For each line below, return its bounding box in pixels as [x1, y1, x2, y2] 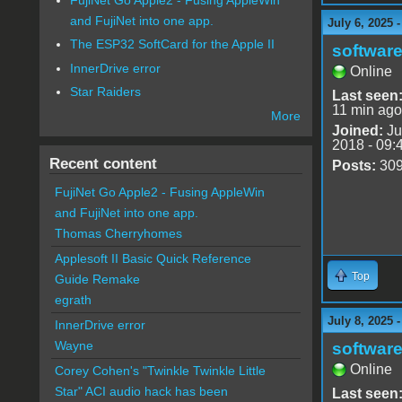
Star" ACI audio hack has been [54, 384, 228, 399]
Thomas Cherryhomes [54, 226, 182, 241]
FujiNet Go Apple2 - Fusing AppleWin [54, 185, 265, 200]
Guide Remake [54, 272, 140, 287]
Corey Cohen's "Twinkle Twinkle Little [54, 363, 266, 379]
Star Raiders [70, 84, 142, 100]
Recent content [48, 154, 157, 173]
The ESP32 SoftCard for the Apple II [70, 37, 275, 52]
